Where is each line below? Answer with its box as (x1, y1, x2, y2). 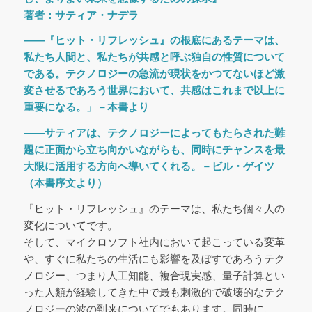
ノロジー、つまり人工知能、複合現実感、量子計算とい (23, 269, 285, 281)
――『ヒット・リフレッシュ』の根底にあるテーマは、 (23, 34, 285, 47)
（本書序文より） (23, 177, 107, 189)
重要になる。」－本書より (23, 101, 149, 114)
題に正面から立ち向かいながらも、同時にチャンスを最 (23, 143, 285, 155)
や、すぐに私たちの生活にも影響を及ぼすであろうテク (23, 252, 285, 265)
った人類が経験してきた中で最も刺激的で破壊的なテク (23, 286, 285, 298)
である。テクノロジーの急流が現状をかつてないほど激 (23, 68, 285, 80)
